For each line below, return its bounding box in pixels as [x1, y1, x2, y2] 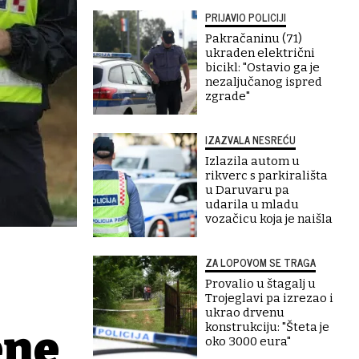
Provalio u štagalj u [205, 276, 316, 291]
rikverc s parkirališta [205, 168, 328, 183]
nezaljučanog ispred [205, 75, 322, 89]
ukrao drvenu [205, 305, 284, 320]
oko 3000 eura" [205, 334, 291, 349]
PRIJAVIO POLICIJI [205, 9, 286, 26]
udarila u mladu [205, 197, 299, 212]
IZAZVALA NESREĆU [205, 131, 296, 148]
